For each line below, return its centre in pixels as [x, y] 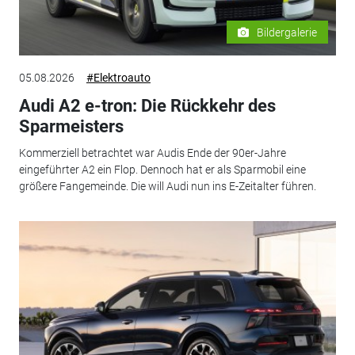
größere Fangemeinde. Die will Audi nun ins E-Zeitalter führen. [167, 187]
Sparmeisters [71, 126]
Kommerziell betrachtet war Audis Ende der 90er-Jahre [152, 153]
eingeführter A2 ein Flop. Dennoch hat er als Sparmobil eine [162, 170]
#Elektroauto [118, 77]
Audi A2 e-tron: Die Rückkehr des [147, 105]
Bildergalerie [287, 32]
